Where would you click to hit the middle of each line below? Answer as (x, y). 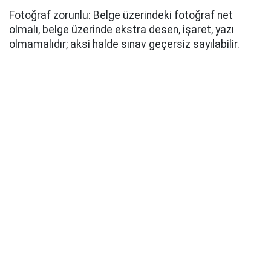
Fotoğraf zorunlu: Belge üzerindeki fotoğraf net (121, 15)
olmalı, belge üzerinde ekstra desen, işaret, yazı (122, 30)
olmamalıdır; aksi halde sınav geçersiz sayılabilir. (124, 44)
